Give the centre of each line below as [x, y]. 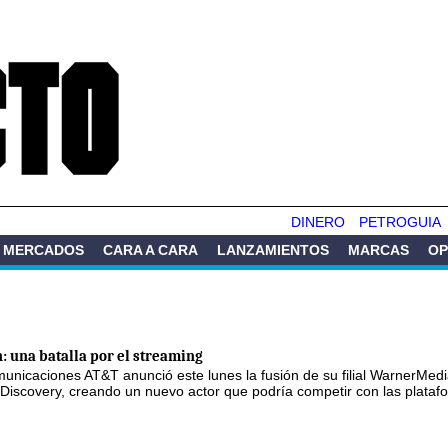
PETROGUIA [400, 221]
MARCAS [378, 249]
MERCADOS [43, 249]
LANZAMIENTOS [273, 249]
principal [200, 45]
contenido [204, 27]
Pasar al [200, 9]
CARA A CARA [150, 249]
